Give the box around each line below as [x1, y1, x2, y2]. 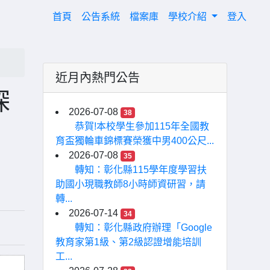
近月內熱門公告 [55, 71, 140, 84]
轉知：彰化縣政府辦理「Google [75, 222, 212, 233]
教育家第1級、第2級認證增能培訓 [55, 237, 201, 247]
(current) [71, 11, 107, 21]
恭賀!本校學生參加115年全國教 [75, 121, 209, 131]
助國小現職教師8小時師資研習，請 [55, 179, 206, 189]
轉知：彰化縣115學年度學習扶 [75, 165, 207, 175]
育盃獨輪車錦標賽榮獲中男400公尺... [55, 136, 214, 146]
